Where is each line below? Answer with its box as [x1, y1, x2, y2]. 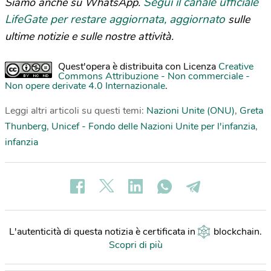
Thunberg [5, 119, 47, 133]
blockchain [214, 224, 260, 238]
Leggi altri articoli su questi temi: [5, 103, 146, 117]
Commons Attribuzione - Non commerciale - [58, 69, 250, 83]
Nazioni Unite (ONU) [146, 103, 235, 117]
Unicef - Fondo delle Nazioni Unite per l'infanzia [51, 119, 255, 133]
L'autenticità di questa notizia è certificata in [9, 224, 198, 238]
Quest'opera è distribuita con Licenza [58, 59, 218, 73]
